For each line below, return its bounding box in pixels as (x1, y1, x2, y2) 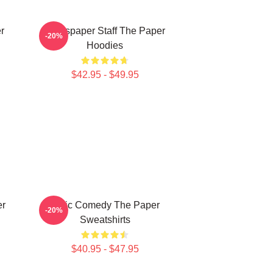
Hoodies (87, 40, 123, 51)
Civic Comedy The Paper (50, 200, 160, 210)
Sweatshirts (79, 214, 130, 225)
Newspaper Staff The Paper (44, 26, 165, 36)
